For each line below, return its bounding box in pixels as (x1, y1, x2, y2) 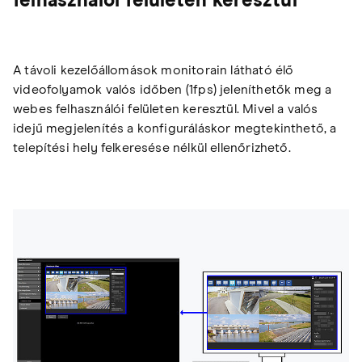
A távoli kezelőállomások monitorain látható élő (13, 64, 294, 78)
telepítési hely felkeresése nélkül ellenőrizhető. (13, 141, 291, 155)
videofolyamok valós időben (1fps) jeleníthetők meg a (13, 83, 332, 97)
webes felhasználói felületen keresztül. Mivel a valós (13, 103, 318, 116)
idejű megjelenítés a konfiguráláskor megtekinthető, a (13, 122, 337, 136)
